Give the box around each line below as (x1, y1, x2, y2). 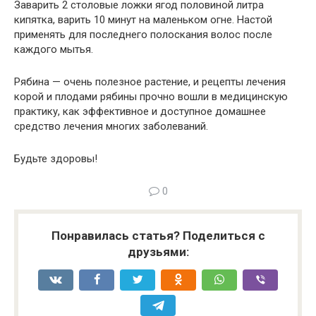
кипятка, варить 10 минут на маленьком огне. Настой (14, 13, 272, 26)
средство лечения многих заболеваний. (14, 120, 208, 133)
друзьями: (127, 245, 189, 259)
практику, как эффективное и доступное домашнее (14, 105, 266, 118)
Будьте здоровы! (14, 152, 97, 165)
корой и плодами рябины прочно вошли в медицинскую (14, 90, 288, 103)
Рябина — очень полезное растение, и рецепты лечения (14, 75, 286, 88)
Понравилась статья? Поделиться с (51, 229, 265, 243)
